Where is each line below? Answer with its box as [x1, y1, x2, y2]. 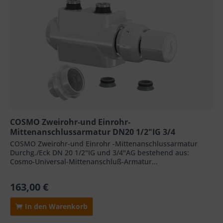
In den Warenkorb [23, 202, 88, 212]
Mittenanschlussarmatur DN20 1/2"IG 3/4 [10, 126, 176, 138]
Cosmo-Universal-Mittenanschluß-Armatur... [10, 157, 158, 167]
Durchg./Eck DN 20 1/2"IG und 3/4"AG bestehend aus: [10, 148, 190, 158]
